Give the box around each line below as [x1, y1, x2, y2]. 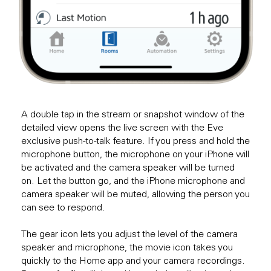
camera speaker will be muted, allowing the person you [21, 187, 250, 200]
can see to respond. [21, 200, 105, 213]
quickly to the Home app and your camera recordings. [21, 253, 245, 266]
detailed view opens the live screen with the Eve [21, 120, 223, 133]
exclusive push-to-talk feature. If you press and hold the [21, 134, 250, 146]
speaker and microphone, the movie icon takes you [21, 240, 233, 253]
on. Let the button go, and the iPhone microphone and [21, 174, 245, 186]
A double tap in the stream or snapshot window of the [21, 107, 244, 120]
